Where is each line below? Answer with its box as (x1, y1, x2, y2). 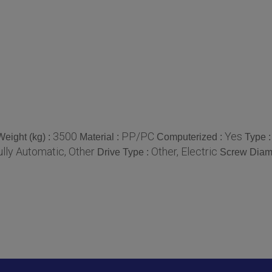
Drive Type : (97, 146, 151, 157)
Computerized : (157, 131, 225, 142)
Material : (80, 131, 121, 142)
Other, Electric (151, 144, 217, 158)
